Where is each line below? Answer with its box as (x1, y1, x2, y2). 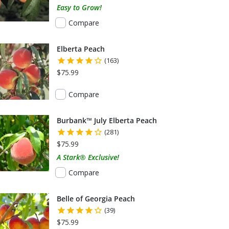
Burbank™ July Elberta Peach (57, 115, 157, 125)
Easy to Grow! (57, 2, 102, 12)
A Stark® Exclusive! (57, 152, 119, 162)
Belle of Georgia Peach (57, 193, 135, 203)
